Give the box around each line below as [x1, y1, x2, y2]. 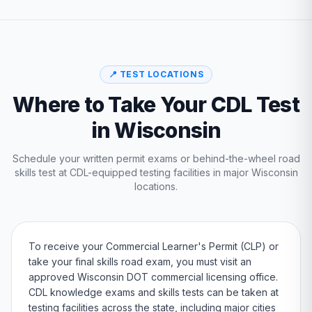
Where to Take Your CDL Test [13, 92, 299, 117]
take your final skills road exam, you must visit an [29, 256, 251, 267]
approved [29, 271, 77, 283]
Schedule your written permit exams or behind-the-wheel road [12, 153, 300, 164]
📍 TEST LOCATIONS [108, 69, 204, 79]
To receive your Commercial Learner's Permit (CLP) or [29, 240, 279, 252]
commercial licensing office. [148, 271, 278, 283]
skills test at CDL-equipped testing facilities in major [14, 166, 251, 178]
